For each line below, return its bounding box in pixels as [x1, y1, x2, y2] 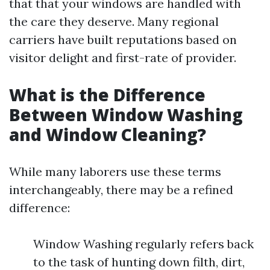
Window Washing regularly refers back [33, 236, 254, 251]
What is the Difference [9, 83, 206, 106]
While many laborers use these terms [9, 164, 221, 179]
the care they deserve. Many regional [9, 14, 219, 29]
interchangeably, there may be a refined [9, 182, 233, 197]
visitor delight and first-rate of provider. [9, 50, 236, 65]
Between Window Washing [9, 103, 243, 126]
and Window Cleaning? [9, 123, 206, 146]
